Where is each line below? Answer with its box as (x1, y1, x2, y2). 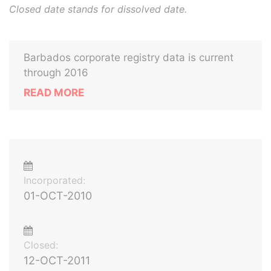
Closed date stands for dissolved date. (9, 3, 187, 15)
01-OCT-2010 (24, 189, 92, 202)
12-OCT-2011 (24, 254, 90, 267)
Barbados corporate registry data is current (24, 51, 233, 64)
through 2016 (24, 67, 88, 79)
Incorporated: (24, 174, 85, 186)
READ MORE (24, 87, 84, 99)
